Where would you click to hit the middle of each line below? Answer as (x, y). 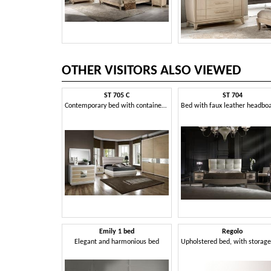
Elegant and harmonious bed (116, 242)
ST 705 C (116, 95)
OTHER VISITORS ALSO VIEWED (152, 71)
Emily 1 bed (116, 232)
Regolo (233, 232)
